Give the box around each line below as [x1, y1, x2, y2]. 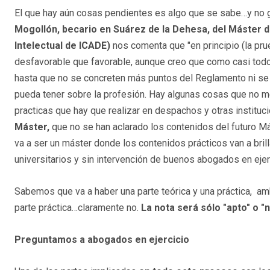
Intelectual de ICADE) [14, 40, 113, 52]
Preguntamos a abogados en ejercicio [14, 234, 189, 246]
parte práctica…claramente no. [14, 202, 141, 214]
